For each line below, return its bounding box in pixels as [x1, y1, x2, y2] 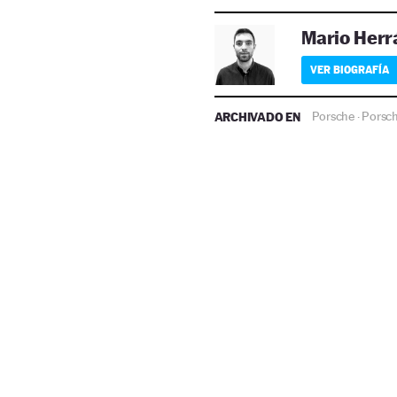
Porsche [311, 109, 354, 123]
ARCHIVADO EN [214, 109, 303, 124]
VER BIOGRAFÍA [309, 63, 389, 76]
